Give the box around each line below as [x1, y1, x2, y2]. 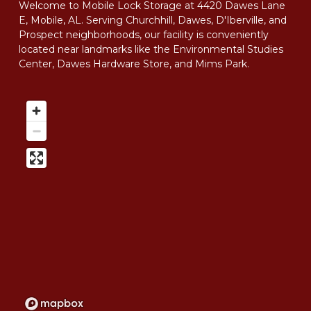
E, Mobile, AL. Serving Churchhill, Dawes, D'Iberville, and [19, 14, 287, 26]
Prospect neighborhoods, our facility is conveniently [19, 28, 269, 41]
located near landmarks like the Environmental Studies [19, 43, 283, 56]
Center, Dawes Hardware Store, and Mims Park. [19, 58, 249, 70]
